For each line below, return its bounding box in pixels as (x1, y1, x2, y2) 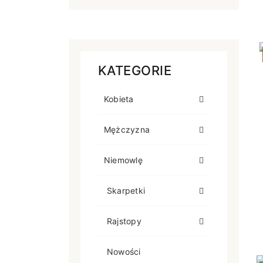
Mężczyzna (104, 124, 150, 134)
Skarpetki (107, 186, 146, 195)
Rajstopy (107, 216, 141, 226)
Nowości (107, 247, 141, 257)
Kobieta (104, 94, 134, 104)
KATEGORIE (98, 63, 171, 78)
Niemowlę (104, 155, 143, 165)
